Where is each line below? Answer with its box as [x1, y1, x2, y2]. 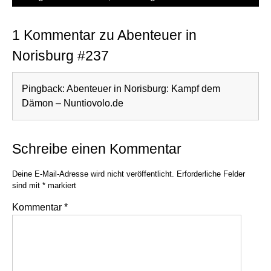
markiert [45, 181, 76, 190]
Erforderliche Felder [177, 169, 245, 178]
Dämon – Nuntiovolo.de [22, 98, 123, 108]
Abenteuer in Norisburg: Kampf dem [67, 83, 220, 94]
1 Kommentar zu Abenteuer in [12, 27, 197, 43]
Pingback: [22, 83, 67, 94]
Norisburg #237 [12, 48, 109, 64]
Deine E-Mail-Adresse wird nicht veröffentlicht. [12, 169, 174, 178]
